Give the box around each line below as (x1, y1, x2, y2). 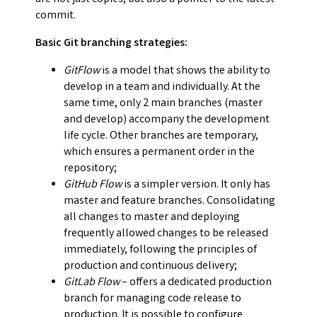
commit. (35, 8, 76, 25)
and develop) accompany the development (64, 112, 270, 129)
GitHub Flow (64, 177, 122, 194)
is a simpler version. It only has (122, 177, 270, 194)
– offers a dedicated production (120, 275, 272, 292)
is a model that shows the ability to (100, 63, 270, 80)
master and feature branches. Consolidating (64, 193, 275, 210)
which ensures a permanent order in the (64, 144, 255, 161)
